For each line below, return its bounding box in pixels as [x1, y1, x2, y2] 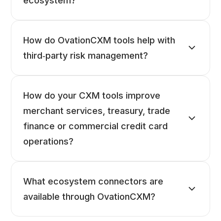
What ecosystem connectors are [23, 176, 164, 187]
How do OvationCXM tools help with [23, 35, 176, 46]
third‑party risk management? [23, 50, 148, 61]
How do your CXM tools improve [23, 90, 161, 101]
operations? [23, 136, 74, 147]
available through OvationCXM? [23, 191, 156, 202]
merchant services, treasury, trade [23, 106, 171, 116]
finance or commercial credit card [23, 121, 168, 132]
